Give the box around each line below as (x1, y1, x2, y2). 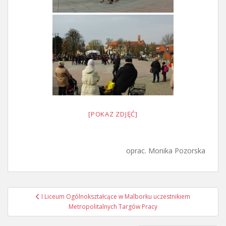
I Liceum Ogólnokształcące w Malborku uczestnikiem (41, 192, 190, 201)
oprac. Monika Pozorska (126, 146, 205, 156)
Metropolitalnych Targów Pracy (69, 202, 157, 211)
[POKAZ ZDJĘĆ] (88, 109, 138, 119)
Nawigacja (7, 185, 72, 202)
